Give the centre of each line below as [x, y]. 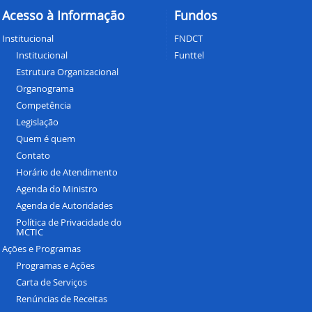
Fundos [196, 16]
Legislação [37, 122]
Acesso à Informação [63, 16]
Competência [43, 106]
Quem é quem [45, 139]
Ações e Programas [41, 249]
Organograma [45, 89]
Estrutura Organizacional [67, 72]
